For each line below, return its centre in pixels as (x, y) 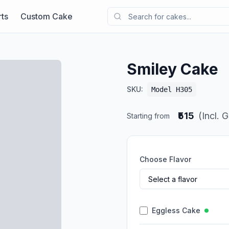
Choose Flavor (165, 159)
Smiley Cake (173, 69)
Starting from (148, 116)
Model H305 (172, 89)
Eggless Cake (176, 210)
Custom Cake (46, 16)
